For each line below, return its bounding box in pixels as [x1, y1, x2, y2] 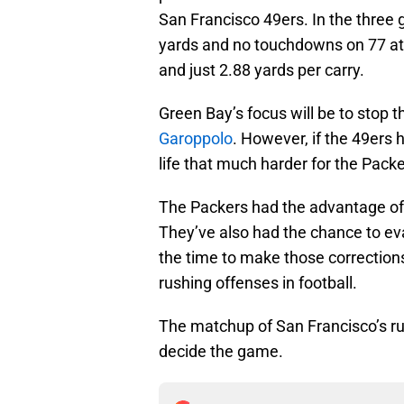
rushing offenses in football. [159, 273, 357, 293]
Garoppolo [159, 129, 233, 149]
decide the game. [159, 342, 283, 362]
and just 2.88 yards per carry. [159, 60, 364, 80]
